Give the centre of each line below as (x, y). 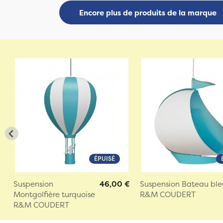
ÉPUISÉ (105, 158)
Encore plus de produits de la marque (148, 12)
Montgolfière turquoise (54, 194)
